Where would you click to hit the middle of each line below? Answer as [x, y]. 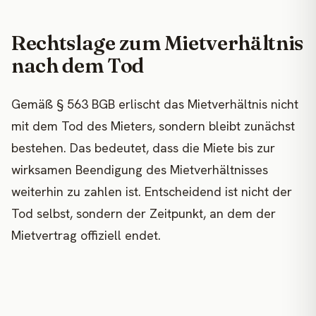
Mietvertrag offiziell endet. [86, 236]
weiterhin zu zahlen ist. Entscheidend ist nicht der [152, 192]
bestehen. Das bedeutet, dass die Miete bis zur [143, 148]
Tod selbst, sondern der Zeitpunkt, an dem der [144, 214]
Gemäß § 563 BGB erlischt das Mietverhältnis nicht [155, 104]
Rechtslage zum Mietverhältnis [157, 42]
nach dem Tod [78, 65]
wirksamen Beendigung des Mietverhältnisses [140, 170]
